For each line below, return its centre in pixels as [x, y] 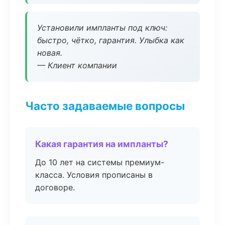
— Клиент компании [77, 65]
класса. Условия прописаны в [94, 175]
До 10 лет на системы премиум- [100, 162]
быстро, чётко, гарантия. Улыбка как [111, 40]
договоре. [55, 187]
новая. [50, 53]
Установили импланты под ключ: [102, 28]
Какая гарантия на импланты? [102, 144]
